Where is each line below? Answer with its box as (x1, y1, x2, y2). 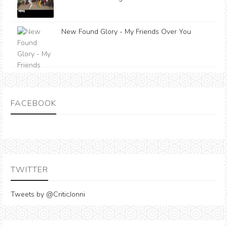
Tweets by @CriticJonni (11, 189, 85, 199)
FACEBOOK (11, 97, 56, 109)
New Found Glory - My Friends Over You (61, 26, 191, 36)
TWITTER (11, 164, 48, 175)
